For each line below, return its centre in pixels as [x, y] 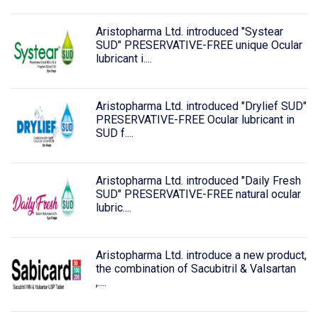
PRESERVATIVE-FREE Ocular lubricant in [195, 120]
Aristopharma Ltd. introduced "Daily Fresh [198, 180]
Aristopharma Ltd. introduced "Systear [189, 32]
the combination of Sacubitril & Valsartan [196, 268]
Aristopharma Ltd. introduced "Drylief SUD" [201, 106]
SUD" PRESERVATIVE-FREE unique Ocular [199, 45]
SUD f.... [114, 133]
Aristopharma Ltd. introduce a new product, [201, 255]
